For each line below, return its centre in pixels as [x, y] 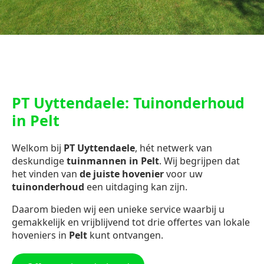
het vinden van [46, 174]
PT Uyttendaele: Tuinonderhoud [128, 103]
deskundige [39, 161]
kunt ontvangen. [126, 235]
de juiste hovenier [123, 174]
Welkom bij [38, 148]
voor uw [184, 174]
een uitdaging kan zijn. [136, 187]
